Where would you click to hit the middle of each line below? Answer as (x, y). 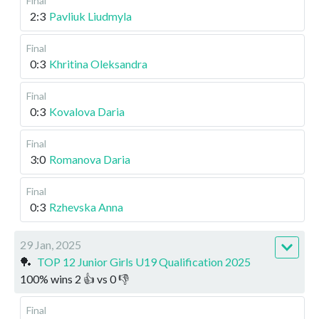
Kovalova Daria (87, 111)
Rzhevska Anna (86, 206)
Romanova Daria (90, 159)
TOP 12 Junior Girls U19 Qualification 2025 (144, 261)
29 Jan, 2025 (51, 244)
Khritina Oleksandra (98, 63)
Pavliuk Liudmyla (90, 16)
